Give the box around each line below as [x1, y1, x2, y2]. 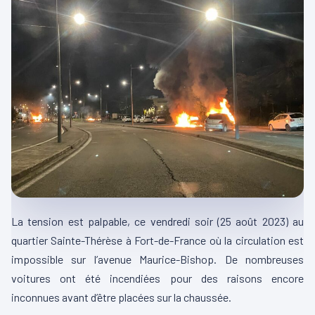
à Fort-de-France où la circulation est [122, 233, 304, 247]
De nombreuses [217, 252, 304, 266]
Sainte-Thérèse [51, 233, 123, 247]
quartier [11, 233, 51, 247]
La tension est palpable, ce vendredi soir [11, 214, 218, 228]
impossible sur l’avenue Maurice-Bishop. [11, 252, 217, 266]
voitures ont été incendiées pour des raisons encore [11, 271, 304, 285]
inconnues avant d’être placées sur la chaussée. [11, 290, 231, 304]
